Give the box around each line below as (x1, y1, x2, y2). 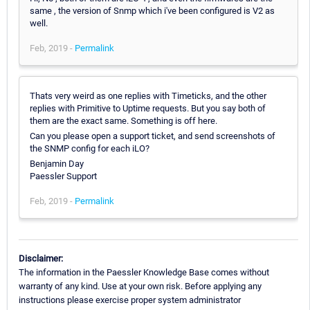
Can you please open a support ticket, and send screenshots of (30, 130, 275, 141)
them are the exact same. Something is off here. (30, 115, 217, 126)
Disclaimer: (19, 253, 63, 264)
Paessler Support (30, 170, 97, 181)
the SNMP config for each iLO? (30, 143, 149, 154)
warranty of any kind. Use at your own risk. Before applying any (19, 280, 262, 291)
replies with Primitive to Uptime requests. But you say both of (30, 102, 266, 113)
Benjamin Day (30, 158, 84, 169)
